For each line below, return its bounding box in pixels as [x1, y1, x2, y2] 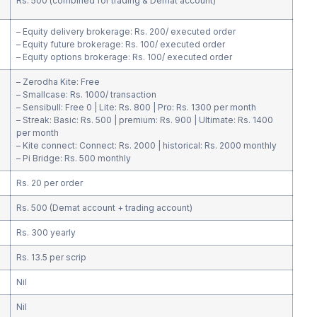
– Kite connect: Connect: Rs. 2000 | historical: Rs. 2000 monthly [16, 139, 277, 151]
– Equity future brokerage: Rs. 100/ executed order [16, 38, 225, 50]
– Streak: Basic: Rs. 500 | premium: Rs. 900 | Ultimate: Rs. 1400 [16, 114, 273, 125]
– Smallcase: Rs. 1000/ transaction [16, 88, 156, 100]
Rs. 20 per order [16, 177, 83, 188]
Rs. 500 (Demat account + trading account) [16, 202, 192, 213]
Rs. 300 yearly [16, 226, 76, 238]
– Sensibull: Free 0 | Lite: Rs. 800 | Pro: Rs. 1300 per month [16, 101, 256, 113]
